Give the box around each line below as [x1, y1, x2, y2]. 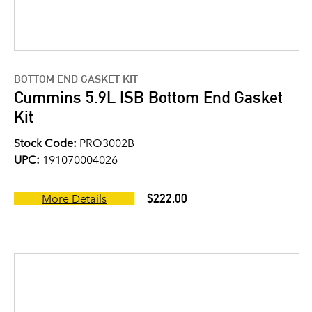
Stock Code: [14, 136, 77, 150]
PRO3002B [77, 136, 134, 150]
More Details [42, 192, 107, 206]
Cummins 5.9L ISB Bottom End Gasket [14, 87, 283, 108]
